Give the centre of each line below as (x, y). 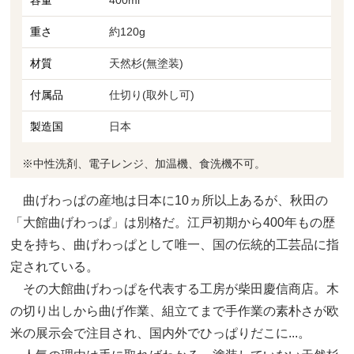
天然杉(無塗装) (147, 63)
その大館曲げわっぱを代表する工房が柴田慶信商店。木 (175, 288)
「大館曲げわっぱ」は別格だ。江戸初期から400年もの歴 (173, 222)
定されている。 (55, 266)
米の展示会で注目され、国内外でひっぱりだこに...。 (161, 333)
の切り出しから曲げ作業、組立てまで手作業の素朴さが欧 (175, 311)
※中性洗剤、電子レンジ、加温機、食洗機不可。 (144, 163)
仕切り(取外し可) (152, 94)
